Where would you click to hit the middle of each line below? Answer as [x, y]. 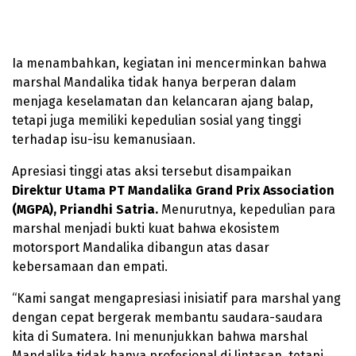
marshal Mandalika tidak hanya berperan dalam [154, 82]
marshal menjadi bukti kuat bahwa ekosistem [146, 228]
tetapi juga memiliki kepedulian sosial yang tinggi [157, 120]
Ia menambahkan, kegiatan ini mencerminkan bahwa [169, 63]
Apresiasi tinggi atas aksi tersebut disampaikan [152, 171]
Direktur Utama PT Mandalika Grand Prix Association [173, 190]
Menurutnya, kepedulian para [247, 209]
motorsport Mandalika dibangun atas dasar [141, 247]
